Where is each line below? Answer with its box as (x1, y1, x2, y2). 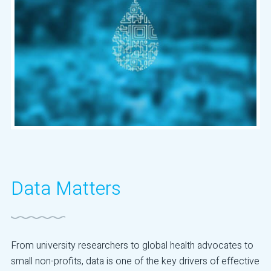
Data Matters (11, 175, 122, 203)
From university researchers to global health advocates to (11, 238, 254, 253)
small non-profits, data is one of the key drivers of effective (11, 253, 260, 269)
